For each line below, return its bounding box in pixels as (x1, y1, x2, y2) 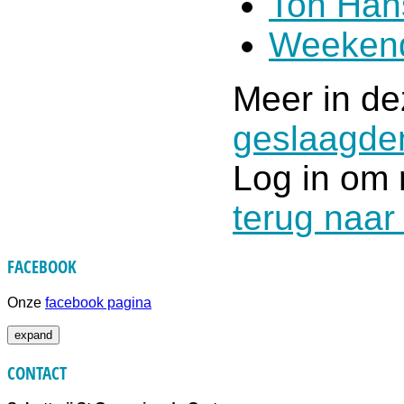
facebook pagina (45, 294, 151, 310)
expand (14, 327, 52, 342)
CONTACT (7, 361, 67, 384)
